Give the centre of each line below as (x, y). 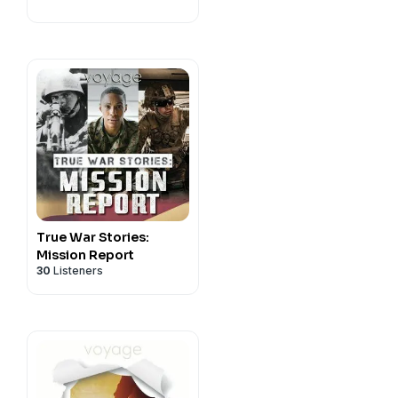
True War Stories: (93, 237)
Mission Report (85, 255)
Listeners (77, 271)
